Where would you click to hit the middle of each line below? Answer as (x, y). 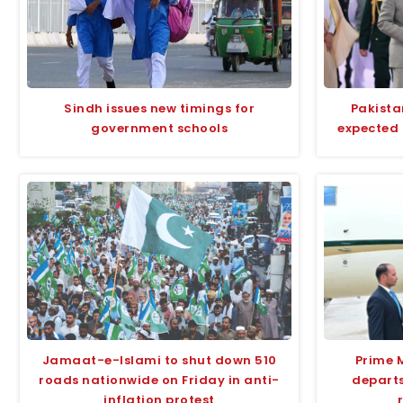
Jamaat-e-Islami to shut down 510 (159, 361)
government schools (159, 128)
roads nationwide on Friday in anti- (159, 381)
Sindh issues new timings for (159, 108)
